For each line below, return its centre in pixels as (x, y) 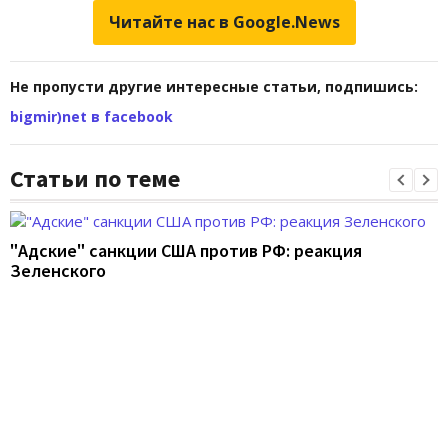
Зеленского (58, 271)
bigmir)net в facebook (91, 117)
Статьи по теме (95, 179)
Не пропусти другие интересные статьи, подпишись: (214, 87)
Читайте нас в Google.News (224, 22)
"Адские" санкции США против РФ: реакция (186, 251)
